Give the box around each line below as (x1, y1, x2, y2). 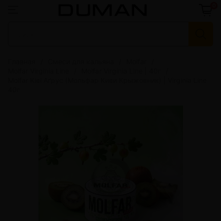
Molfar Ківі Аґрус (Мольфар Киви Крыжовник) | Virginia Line (8, 76, 207, 85)
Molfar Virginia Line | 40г (81, 67, 161, 75)
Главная (8, 57, 36, 66)
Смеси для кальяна (48, 57, 114, 66)
